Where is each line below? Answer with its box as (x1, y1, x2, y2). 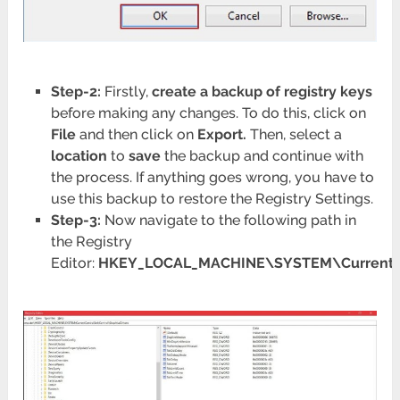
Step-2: (50, 82, 101, 100)
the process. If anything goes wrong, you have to (50, 168, 374, 186)
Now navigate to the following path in (100, 211, 356, 229)
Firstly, (100, 82, 152, 100)
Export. (196, 125, 246, 143)
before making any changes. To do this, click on (50, 104, 366, 121)
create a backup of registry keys (151, 82, 372, 100)
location (50, 146, 107, 164)
